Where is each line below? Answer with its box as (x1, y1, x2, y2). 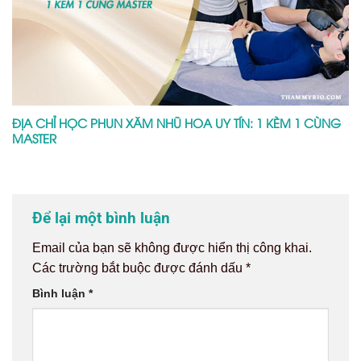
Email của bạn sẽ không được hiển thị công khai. (32, 241, 312, 255)
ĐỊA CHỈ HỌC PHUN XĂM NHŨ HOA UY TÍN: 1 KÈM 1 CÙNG (12, 114, 341, 131)
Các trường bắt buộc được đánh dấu (32, 261, 246, 276)
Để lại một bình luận (32, 208, 174, 227)
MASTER (12, 129, 56, 146)
